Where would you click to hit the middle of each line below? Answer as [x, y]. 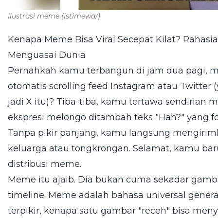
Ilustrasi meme [35, 16]
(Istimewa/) [81, 16]
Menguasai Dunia [47, 55]
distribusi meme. [45, 164]
